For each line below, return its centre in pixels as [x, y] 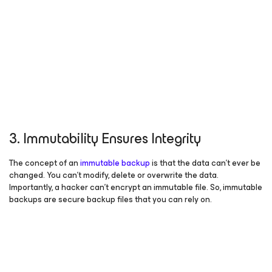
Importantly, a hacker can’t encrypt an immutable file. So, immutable [136, 187]
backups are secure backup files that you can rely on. [110, 199]
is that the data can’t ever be [205, 163]
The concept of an [45, 163]
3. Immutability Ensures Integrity [105, 138]
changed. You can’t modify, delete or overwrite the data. [114, 175]
